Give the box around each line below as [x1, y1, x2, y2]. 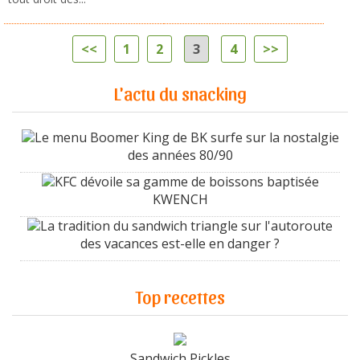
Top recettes [135, 284, 225, 307]
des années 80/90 [127, 145, 233, 164]
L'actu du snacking [113, 81, 247, 104]
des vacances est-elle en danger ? [80, 234, 280, 252]
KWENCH [152, 190, 208, 208]
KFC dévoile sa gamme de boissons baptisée [54, 172, 319, 190]
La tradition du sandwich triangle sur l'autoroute [40, 216, 333, 235]
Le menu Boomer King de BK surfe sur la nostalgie [34, 128, 339, 146]
